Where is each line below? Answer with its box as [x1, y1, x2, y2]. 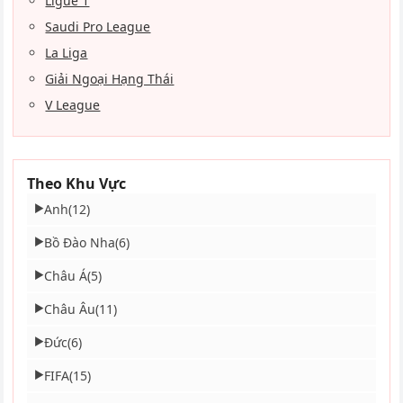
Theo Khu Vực [27, 173, 127, 193]
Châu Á [44, 266, 88, 284]
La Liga [45, 43, 88, 61]
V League [45, 95, 101, 113]
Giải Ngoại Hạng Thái [45, 69, 175, 87]
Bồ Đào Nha [44, 233, 116, 251]
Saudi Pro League [45, 17, 151, 35]
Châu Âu [44, 300, 96, 318]
